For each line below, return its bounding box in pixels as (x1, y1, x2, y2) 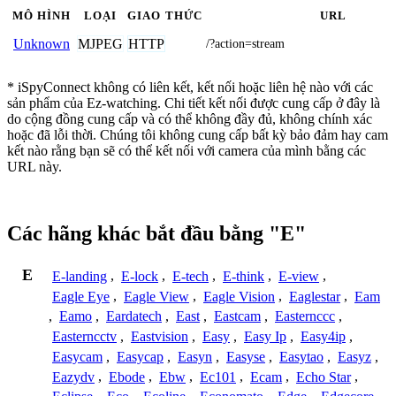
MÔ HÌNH (11, 9, 72, 22)
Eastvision (131, 329, 188, 345)
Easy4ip (301, 329, 346, 345)
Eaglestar (289, 288, 340, 304)
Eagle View (124, 288, 189, 304)
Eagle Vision (203, 288, 275, 304)
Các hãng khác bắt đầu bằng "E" (7, 222, 306, 246)
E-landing (52, 268, 107, 284)
